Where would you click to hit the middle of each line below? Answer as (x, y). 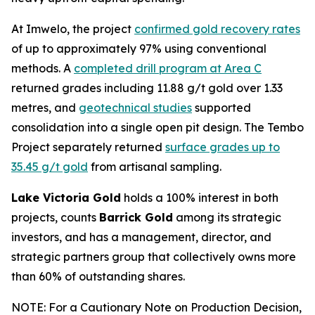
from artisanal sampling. (155, 167)
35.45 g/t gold (50, 167)
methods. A (43, 68)
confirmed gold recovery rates (217, 29)
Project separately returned (88, 147)
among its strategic (227, 217)
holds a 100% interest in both (200, 198)
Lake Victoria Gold (66, 198)
